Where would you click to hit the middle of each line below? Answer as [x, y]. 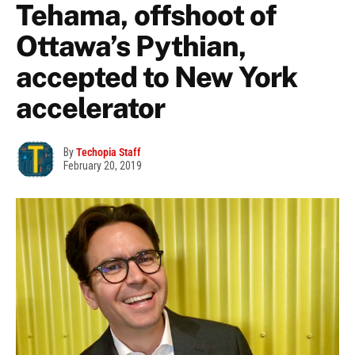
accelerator [90, 108]
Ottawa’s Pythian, [131, 46]
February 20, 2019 [103, 166]
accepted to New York [157, 77]
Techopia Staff [109, 153]
